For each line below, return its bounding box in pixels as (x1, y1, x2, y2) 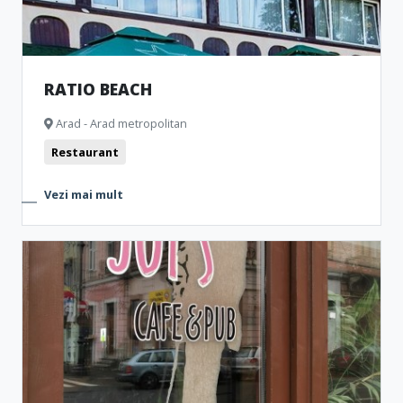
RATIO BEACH (44, 78, 152, 100)
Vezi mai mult (44, 186, 123, 202)
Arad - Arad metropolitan (53, 115, 187, 131)
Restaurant (51, 144, 119, 160)
